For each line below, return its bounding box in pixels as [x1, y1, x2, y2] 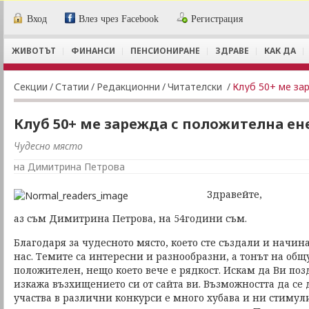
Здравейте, [207, 188, 262, 201]
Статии [55, 80, 89, 93]
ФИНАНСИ [71, 45, 115, 57]
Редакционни [97, 80, 160, 93]
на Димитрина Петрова [14, 160, 125, 173]
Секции [14, 80, 48, 93]
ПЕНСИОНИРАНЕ [130, 45, 200, 57]
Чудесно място [14, 139, 83, 152]
